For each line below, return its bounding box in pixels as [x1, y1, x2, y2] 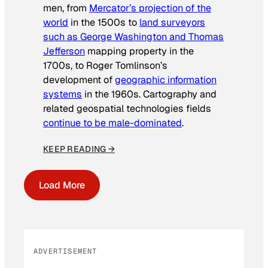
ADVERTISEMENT [33, 246, 98, 256]
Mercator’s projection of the [89, 1, 211, 14]
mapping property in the [85, 44, 194, 57]
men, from [43, 1, 89, 14]
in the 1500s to [68, 16, 139, 29]
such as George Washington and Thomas [43, 30, 224, 43]
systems [43, 87, 82, 100]
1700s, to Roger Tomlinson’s [43, 59, 167, 72]
